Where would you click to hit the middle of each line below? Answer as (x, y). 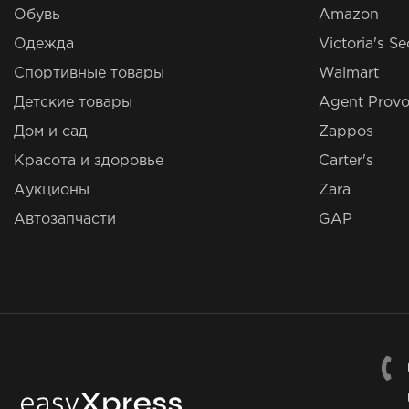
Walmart (348, 74)
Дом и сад (51, 132)
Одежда (44, 45)
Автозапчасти (65, 220)
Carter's (346, 162)
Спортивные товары (89, 74)
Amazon (348, 16)
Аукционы (52, 191)
